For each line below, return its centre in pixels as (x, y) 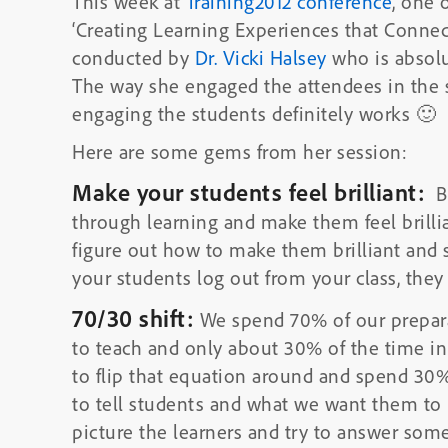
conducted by (133, 57)
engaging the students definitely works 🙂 (254, 113)
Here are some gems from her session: (239, 151)
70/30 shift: (133, 318)
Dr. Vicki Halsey (260, 57)
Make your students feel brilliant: (248, 192)
